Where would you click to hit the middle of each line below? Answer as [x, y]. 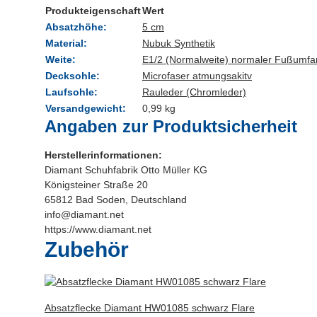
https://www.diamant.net [98, 229]
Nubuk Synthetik [179, 43]
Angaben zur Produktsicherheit [171, 126]
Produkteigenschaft [93, 10]
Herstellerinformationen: [103, 155]
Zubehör [87, 249]
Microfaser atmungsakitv [197, 75]
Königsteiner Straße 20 [96, 184]
